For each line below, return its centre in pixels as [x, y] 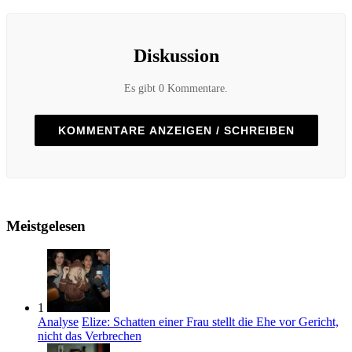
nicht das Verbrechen [90, 336]
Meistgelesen [46, 225]
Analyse [58, 322]
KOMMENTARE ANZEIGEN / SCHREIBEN [176, 130]
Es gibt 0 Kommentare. [176, 88]
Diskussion [176, 55]
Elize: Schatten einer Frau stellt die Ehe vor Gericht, [210, 322]
